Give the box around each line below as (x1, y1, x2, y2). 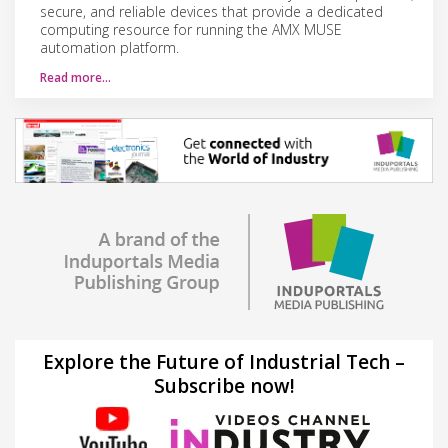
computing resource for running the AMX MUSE (40, 19, 342, 39)
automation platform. (40, 37, 179, 57)
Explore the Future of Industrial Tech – (43, 348, 405, 375)
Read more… (40, 68, 111, 86)
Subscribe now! (153, 372, 295, 399)
